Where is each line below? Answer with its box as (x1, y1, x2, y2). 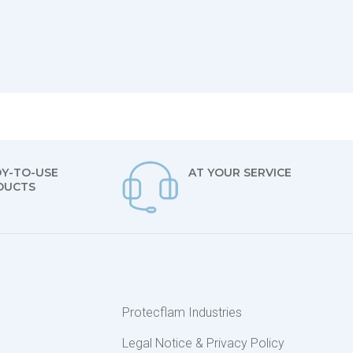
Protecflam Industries (122, 305, 242, 320)
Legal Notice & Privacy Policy (122, 336, 284, 351)
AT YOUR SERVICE (188, 165, 292, 180)
